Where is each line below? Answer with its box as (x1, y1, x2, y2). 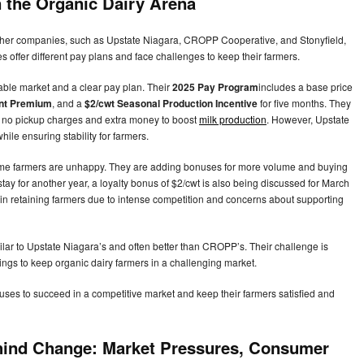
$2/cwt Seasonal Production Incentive (84, 96, 258, 111)
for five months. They (258, 96, 351, 110)
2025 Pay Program (172, 80, 258, 95)
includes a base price (258, 80, 353, 94)
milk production (199, 112, 266, 127)
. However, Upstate (266, 112, 349, 127)
